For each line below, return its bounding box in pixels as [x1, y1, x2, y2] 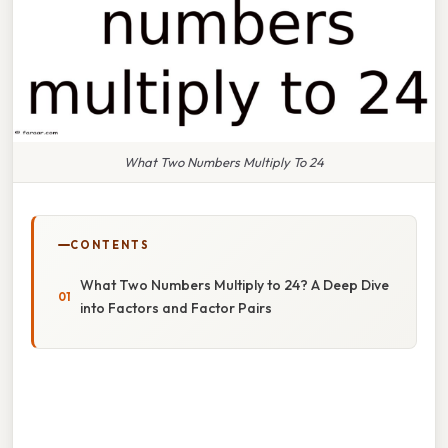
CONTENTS [70, 237, 150, 252]
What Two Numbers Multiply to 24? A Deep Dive [80, 275, 389, 294]
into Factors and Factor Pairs [80, 298, 272, 317]
